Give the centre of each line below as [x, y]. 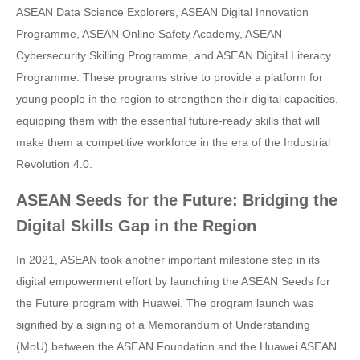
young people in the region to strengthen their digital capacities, [177, 99]
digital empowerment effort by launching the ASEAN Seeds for [173, 281]
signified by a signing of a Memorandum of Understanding [163, 325]
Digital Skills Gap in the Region [136, 226]
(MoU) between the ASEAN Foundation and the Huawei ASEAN [176, 346]
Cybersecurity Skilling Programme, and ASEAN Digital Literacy [174, 55]
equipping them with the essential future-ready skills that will [168, 121]
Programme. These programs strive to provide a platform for [170, 77]
